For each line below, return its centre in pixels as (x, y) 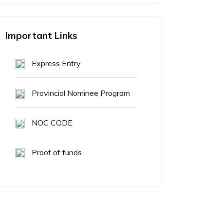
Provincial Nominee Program (80, 93)
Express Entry (55, 63)
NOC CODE (51, 122)
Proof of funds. (56, 152)
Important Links (41, 35)
